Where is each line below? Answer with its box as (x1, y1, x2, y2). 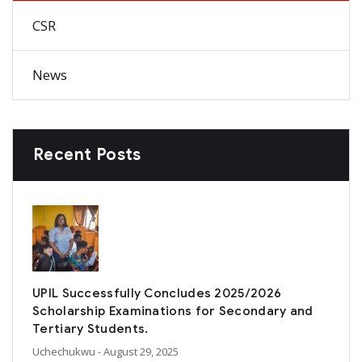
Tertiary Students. (32, 321, 149, 336)
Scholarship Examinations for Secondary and (32, 303, 314, 318)
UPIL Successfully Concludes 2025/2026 (32, 285, 282, 301)
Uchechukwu (32, 343, 95, 359)
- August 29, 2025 (98, 343, 179, 359)
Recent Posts (33, 144, 141, 165)
